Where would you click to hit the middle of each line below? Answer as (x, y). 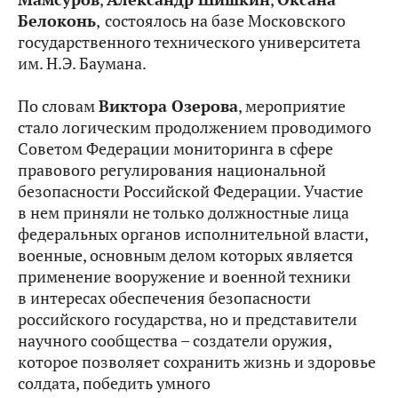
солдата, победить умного (114, 383)
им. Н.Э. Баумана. (82, 64)
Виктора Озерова (168, 106)
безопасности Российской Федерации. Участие (191, 191)
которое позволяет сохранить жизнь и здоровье (197, 362)
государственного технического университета (189, 42)
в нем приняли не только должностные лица (183, 213)
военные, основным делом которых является (186, 255)
